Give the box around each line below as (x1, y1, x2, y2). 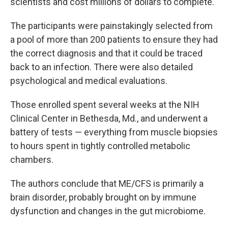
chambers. (10, 154, 53, 165)
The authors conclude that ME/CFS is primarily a (10, 178, 204, 189)
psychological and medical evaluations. (10, 75, 167, 86)
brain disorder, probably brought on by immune (10, 191, 196, 203)
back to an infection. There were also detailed (10, 61, 193, 72)
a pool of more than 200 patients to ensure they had (10, 34, 218, 45)
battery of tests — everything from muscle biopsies (10, 126, 218, 137)
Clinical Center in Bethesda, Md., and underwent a (10, 112, 208, 124)
